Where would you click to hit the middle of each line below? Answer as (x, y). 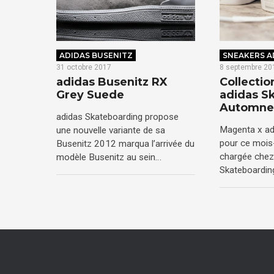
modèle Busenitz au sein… (109, 157)
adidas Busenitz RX (112, 82)
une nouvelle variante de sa (111, 130)
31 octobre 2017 (84, 67)
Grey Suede (90, 95)
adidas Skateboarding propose (117, 117)
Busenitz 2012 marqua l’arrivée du (125, 143)
